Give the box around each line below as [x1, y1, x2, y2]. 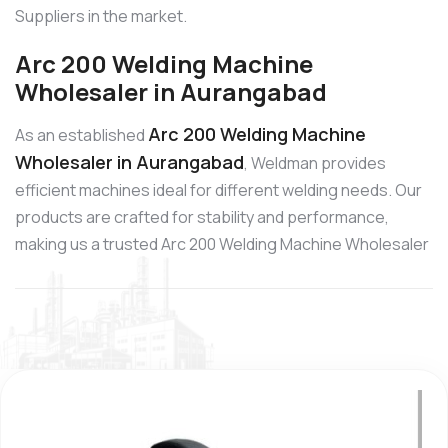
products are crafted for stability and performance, [15, 205, 389, 228]
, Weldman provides [244, 151, 386, 174]
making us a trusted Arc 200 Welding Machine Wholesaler [15, 232, 429, 255]
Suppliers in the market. [15, 5, 187, 28]
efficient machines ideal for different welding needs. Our [15, 178, 422, 201]
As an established [15, 123, 148, 146]
